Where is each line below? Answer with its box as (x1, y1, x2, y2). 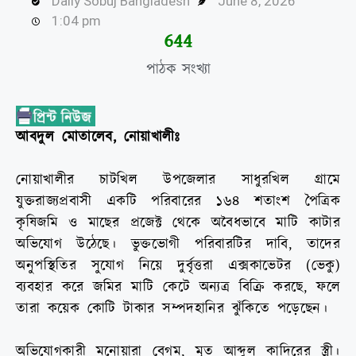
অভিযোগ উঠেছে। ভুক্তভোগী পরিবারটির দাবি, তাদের (16, 234, 340, 255)
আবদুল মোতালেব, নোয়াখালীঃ (16, 127, 180, 148)
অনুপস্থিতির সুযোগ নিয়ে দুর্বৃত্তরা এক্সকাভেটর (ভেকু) (16, 256, 340, 277)
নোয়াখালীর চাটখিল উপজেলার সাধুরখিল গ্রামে (16, 170, 340, 191)
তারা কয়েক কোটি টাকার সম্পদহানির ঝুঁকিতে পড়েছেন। (16, 299, 327, 319)
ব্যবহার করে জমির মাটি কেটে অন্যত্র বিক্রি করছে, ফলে (16, 277, 340, 298)
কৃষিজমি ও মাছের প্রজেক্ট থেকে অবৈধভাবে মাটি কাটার (16, 213, 340, 234)
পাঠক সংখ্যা (145, 59, 211, 81)
